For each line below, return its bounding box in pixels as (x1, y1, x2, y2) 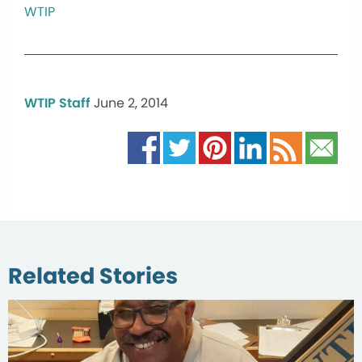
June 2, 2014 (94, 94, 168, 112)
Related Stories (8, 260, 178, 292)
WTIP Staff (24, 94, 90, 112)
